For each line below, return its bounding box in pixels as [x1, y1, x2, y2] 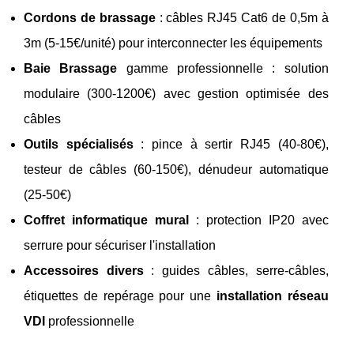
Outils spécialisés [24, 137, 134, 151]
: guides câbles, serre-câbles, [143, 264, 329, 277]
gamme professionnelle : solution [117, 62, 329, 75]
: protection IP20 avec [188, 213, 329, 227]
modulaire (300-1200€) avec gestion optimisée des [24, 87, 329, 100]
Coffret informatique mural [24, 213, 189, 227]
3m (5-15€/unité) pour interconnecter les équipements [24, 36, 322, 50]
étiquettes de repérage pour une [24, 289, 217, 303]
